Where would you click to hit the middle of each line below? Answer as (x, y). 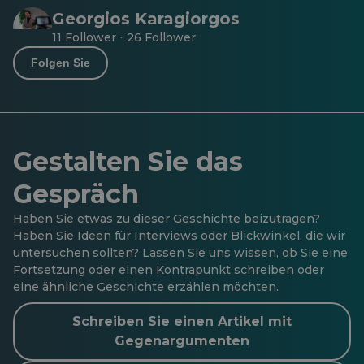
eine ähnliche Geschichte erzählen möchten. (146, 287)
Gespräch (76, 194)
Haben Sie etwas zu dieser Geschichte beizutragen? (167, 219)
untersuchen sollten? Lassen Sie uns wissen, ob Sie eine (180, 253)
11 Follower (86, 37)
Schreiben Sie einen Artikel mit (182, 321)
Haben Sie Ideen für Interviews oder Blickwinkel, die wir (179, 236)
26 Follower (161, 37)
